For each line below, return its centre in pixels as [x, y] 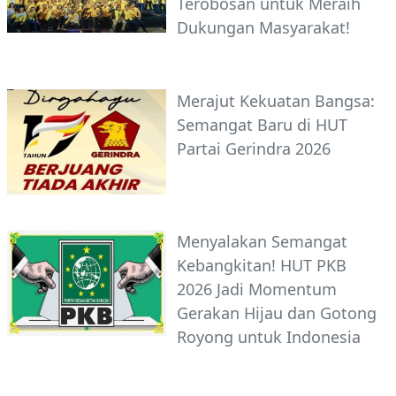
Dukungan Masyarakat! [263, 27]
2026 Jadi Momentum [257, 289]
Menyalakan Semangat [262, 242]
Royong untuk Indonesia [269, 337]
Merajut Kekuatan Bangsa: [276, 100]
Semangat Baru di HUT [262, 124]
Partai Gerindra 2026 [254, 148]
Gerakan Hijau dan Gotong [277, 313]
